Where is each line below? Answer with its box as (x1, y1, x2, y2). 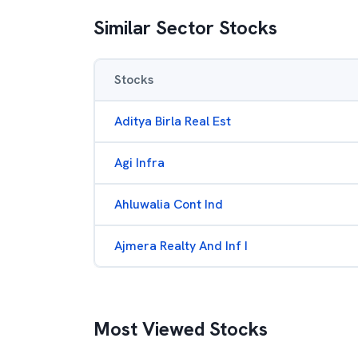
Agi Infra (114, 154, 165, 171)
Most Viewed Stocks (93, 316, 268, 341)
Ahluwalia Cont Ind (114, 196, 223, 213)
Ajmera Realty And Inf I (114, 237, 248, 254)
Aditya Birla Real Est (114, 113, 231, 129)
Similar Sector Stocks (93, 15, 277, 40)
